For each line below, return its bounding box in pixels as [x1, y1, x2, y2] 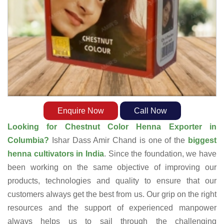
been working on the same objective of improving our [7, 163, 216, 172]
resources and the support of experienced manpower [7, 203, 216, 212]
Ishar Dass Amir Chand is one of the [51, 136, 188, 145]
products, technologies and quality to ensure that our [7, 176, 216, 185]
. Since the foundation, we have [103, 149, 216, 158]
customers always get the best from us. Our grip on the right [7, 190, 216, 199]
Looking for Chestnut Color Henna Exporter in [7, 122, 216, 131]
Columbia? [7, 136, 52, 145]
